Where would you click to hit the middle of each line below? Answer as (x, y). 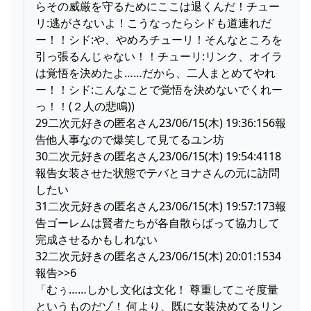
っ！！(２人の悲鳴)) (85, 106)
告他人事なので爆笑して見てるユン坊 (130, 139)
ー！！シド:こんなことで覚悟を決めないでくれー (159, 89)
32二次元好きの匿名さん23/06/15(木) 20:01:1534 (158, 256)
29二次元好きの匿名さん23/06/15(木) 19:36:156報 (161, 123)
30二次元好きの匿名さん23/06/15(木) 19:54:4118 (158, 156)
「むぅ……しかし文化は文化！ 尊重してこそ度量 (157, 289)
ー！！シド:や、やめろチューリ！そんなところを (159, 39)
